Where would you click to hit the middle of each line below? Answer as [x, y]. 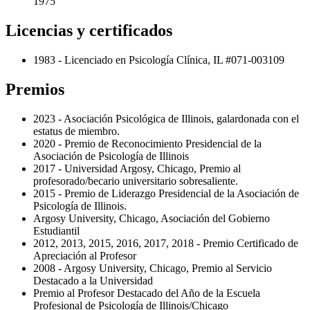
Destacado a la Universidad [93, 280]
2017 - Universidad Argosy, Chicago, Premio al [137, 168]
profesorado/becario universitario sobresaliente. [136, 181]
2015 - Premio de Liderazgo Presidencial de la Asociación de [166, 193]
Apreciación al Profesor [85, 255]
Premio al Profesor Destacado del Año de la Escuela [147, 293]
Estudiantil [56, 230]
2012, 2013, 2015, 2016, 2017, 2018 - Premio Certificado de [166, 243]
